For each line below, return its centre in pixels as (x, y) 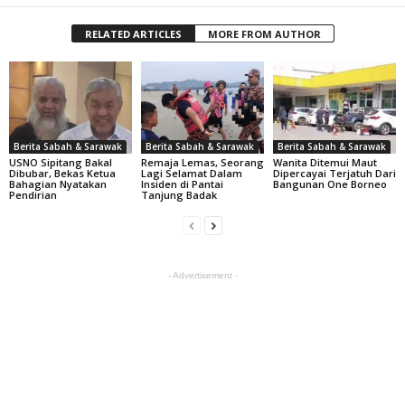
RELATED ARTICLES (133, 33)
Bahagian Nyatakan (58, 184)
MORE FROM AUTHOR (264, 33)
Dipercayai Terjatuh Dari (334, 173)
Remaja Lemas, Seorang (202, 162)
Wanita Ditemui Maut (325, 162)
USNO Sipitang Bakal (61, 162)
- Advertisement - (202, 275)
